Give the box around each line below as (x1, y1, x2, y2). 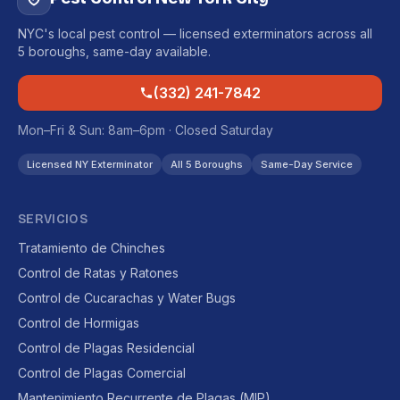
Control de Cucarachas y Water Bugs (18, 290, 236, 305)
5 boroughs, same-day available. (18, 44, 211, 59)
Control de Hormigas (18, 315, 139, 330)
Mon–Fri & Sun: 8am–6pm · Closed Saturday (18, 122, 273, 137)
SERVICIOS (18, 212, 88, 227)
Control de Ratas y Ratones (18, 265, 179, 280)
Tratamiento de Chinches (18, 240, 165, 255)
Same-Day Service (261, 158, 353, 171)
